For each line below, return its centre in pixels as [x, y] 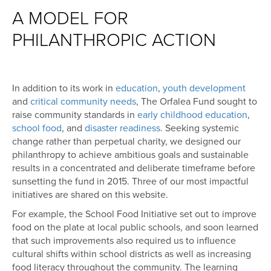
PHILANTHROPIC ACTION [114, 40]
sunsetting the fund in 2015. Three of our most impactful [130, 181]
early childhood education [192, 115]
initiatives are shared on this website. [90, 195]
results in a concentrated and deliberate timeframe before [134, 168]
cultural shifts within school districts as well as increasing [132, 254]
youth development [204, 88]
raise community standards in [75, 115]
